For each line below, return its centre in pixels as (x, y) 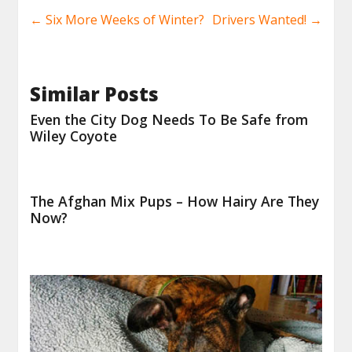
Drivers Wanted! (260, 19)
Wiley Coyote (74, 136)
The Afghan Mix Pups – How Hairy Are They (175, 201)
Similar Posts (95, 93)
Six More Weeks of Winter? (124, 19)
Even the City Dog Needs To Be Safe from (169, 119)
